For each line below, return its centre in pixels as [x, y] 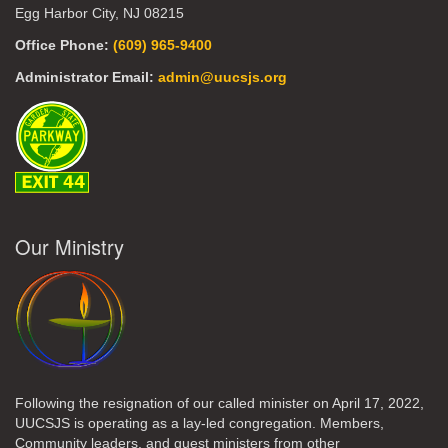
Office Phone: [64, 46]
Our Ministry [69, 247]
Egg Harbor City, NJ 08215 [99, 14]
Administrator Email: [86, 78]
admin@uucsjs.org [222, 78]
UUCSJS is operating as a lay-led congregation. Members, [199, 424]
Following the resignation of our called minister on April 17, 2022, [219, 404]
